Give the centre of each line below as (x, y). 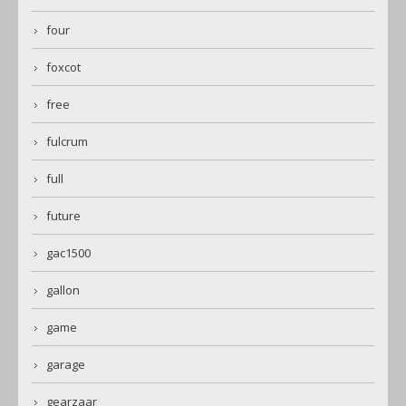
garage (66, 365)
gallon (63, 290)
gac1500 (68, 253)
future (63, 216)
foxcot (63, 68)
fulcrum (67, 142)
